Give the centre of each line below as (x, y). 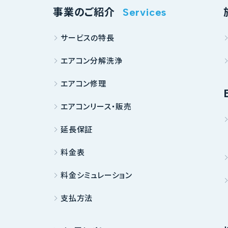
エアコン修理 (83, 83)
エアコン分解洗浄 (92, 60)
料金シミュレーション (96, 175)
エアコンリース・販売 (96, 106)
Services (145, 12)
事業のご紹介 (84, 11)
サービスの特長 (88, 37)
